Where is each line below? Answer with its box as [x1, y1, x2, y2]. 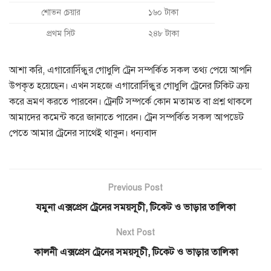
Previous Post [108, 182, 163, 193]
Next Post [116, 227, 155, 238]
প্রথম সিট [46, 28, 75, 39]
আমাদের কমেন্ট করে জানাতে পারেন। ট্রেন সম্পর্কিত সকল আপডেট [9, 111, 244, 123]
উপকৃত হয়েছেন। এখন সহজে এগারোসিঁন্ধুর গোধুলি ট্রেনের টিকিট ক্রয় [9, 79, 249, 92]
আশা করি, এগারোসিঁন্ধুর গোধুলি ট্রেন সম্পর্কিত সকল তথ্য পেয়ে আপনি [9, 64, 252, 76]
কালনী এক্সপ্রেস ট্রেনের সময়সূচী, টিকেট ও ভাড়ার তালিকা [33, 246, 238, 258]
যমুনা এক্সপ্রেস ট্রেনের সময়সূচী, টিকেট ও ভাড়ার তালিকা [36, 201, 235, 214]
